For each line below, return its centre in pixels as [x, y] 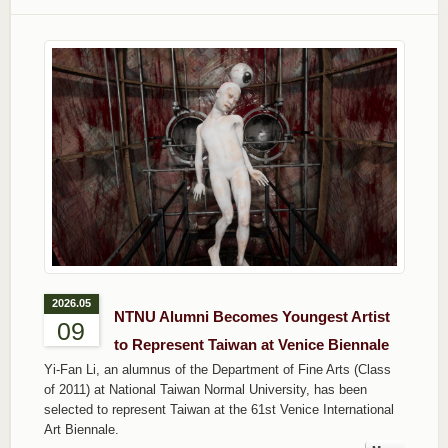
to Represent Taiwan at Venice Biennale [251, 345]
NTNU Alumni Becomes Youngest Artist [251, 317]
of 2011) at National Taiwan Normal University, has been [205, 390]
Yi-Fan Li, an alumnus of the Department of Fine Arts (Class [217, 370]
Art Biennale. [81, 430]
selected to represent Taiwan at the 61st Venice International [218, 410]
